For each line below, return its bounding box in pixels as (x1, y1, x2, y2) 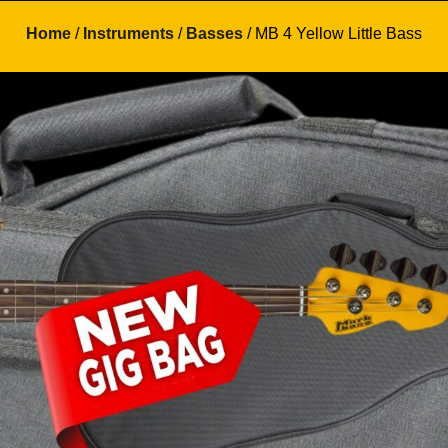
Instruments (83, 25, 174, 42)
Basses (186, 25, 243, 42)
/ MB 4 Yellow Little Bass (243, 25, 422, 42)
